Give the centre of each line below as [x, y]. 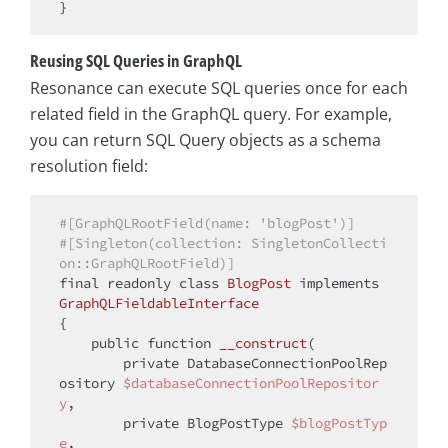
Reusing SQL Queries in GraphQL [136, 60]
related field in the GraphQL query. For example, [211, 114]
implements [339, 283]
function [179, 343]
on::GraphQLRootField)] [147, 263]
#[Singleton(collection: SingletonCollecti [223, 243]
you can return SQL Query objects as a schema [205, 140]
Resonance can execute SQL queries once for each [219, 88]
